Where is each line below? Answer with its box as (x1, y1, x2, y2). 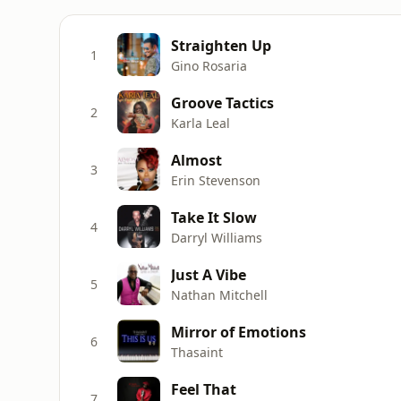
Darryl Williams (171, 228, 262, 246)
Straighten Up (171, 35, 271, 55)
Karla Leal (171, 114, 230, 132)
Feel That (171, 379, 236, 399)
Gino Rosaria (171, 56, 247, 74)
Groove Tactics (171, 92, 274, 113)
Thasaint (171, 343, 223, 361)
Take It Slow (171, 207, 257, 227)
